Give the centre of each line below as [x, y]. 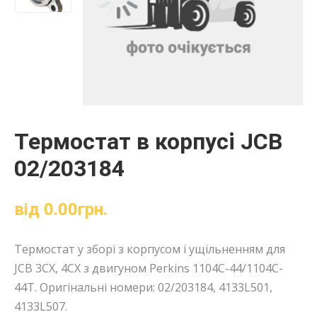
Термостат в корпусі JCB [148, 142]
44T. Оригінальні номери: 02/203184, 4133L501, [143, 288]
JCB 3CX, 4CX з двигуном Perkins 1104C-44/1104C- [149, 269]
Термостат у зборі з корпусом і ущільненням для [150, 249]
